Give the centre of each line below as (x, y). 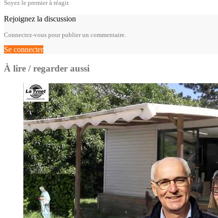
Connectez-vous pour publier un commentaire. (65, 35)
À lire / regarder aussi (47, 69)
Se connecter (24, 50)
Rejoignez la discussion (40, 19)
